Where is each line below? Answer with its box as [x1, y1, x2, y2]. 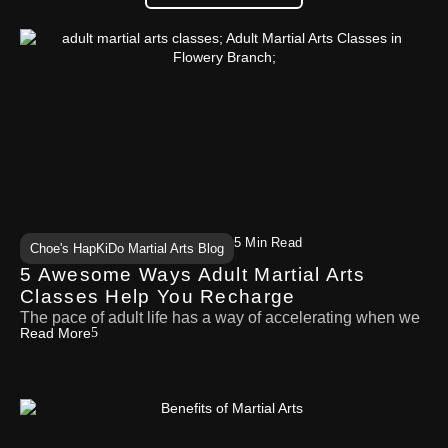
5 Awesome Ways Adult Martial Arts [20, 264, 365, 286]
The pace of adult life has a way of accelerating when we [20, 309, 420, 327]
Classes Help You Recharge [20, 286, 296, 308]
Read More [20, 324, 91, 341]
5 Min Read [234, 235, 302, 251]
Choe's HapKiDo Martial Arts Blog [30, 241, 224, 257]
